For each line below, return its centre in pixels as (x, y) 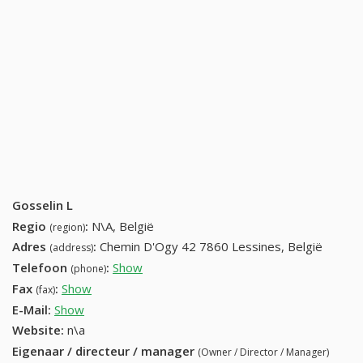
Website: (38, 330)
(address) (71, 248)
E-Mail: (32, 309)
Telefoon (41, 268)
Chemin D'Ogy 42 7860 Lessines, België (211, 247)
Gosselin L (43, 205)
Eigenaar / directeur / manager (105, 351)
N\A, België (123, 226)
